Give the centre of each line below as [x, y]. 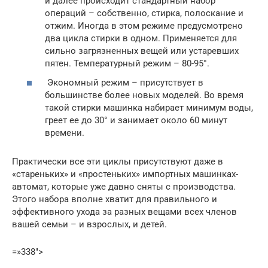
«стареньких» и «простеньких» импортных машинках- [125, 174]
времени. [65, 133]
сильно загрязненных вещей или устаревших [142, 51]
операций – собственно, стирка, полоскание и [144, 13]
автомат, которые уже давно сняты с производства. [124, 186]
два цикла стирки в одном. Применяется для [141, 38]
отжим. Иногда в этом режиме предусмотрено [144, 26]
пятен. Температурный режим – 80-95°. [127, 63]
